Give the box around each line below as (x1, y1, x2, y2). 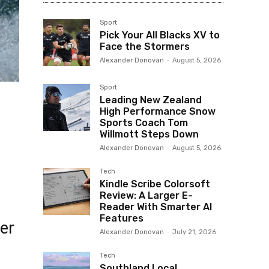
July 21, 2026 (172, 228, 216, 236)
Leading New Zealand (100, 94, 202, 106)
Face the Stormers (100, 40, 190, 52)
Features (100, 212, 144, 224)
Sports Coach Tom (100, 116, 188, 128)
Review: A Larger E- (100, 189, 193, 201)
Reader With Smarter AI (100, 201, 212, 213)
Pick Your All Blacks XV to (100, 29, 220, 41)
